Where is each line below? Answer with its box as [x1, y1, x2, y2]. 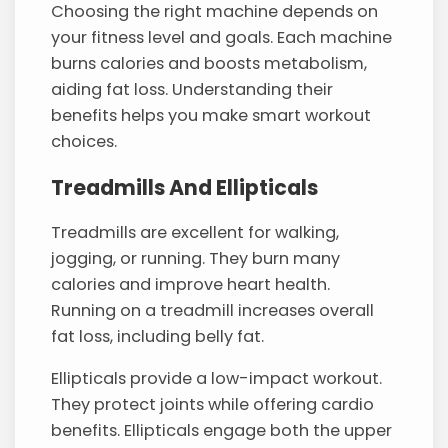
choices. [51, 130, 118, 154]
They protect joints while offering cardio [51, 393, 375, 417]
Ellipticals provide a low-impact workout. [51, 367, 383, 391]
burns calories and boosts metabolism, [51, 52, 368, 76]
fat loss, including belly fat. [51, 325, 265, 349]
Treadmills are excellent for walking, [51, 221, 340, 245]
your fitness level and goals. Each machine [51, 26, 393, 50]
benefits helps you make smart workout [51, 104, 372, 128]
